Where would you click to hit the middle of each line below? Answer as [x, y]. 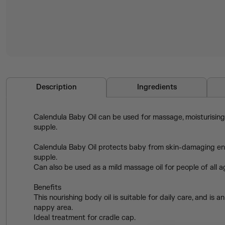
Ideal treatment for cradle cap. [85, 218]
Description [56, 87]
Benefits [47, 188]
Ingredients [157, 87]
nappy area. [53, 208]
